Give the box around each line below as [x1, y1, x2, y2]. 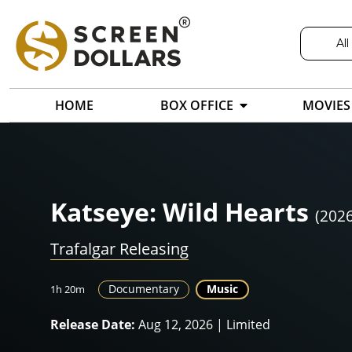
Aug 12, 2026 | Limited [135, 316, 270, 334]
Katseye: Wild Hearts [50, 195, 309, 229]
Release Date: [50, 316, 135, 334]
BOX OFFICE [160, 97, 233, 115]
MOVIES [302, 97, 350, 115]
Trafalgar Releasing [50, 238, 189, 260]
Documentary [108, 281, 179, 297]
